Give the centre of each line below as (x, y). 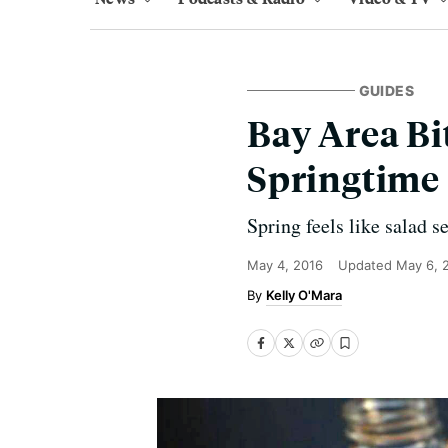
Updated (367, 265)
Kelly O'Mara (304, 295)
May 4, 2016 (285, 265)
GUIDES (386, 90)
